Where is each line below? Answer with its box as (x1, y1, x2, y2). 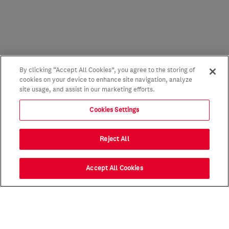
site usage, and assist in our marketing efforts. (19, 85, 155, 94)
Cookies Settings (89, 106, 140, 114)
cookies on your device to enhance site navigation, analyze (19, 76, 193, 84)
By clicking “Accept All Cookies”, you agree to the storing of (19, 66, 195, 74)
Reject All (100, 135, 129, 143)
